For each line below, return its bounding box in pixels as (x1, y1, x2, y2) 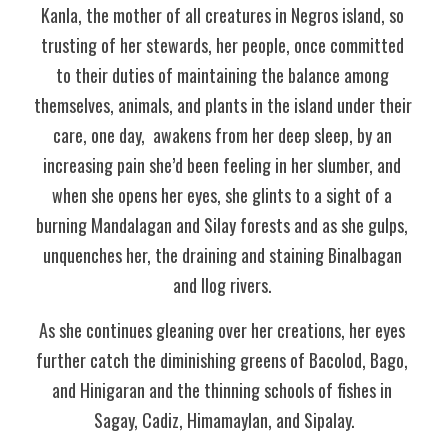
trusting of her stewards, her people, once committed (40, 32, 404, 58)
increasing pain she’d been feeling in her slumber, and (43, 152, 401, 178)
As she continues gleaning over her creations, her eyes (39, 317, 405, 343)
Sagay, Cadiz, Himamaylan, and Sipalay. (93, 407, 355, 433)
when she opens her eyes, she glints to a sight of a (52, 182, 392, 208)
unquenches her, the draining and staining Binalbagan (42, 242, 402, 268)
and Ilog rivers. (172, 272, 276, 298)
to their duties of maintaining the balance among (55, 62, 389, 88)
